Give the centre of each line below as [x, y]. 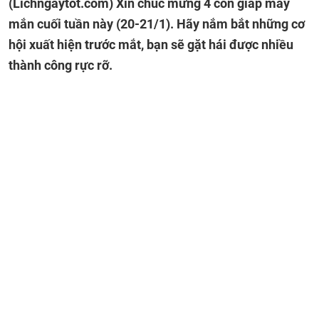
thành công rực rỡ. [61, 65]
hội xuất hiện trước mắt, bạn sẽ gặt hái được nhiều [151, 45]
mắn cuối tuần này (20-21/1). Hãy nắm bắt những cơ [157, 24]
